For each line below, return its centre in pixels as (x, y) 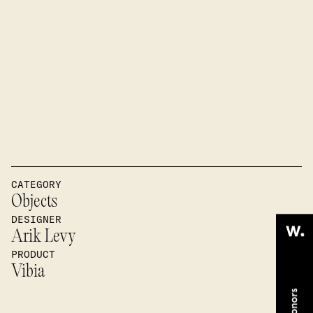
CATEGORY (36, 184)
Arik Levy (44, 237)
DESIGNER (36, 219)
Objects (34, 202)
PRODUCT (33, 254)
